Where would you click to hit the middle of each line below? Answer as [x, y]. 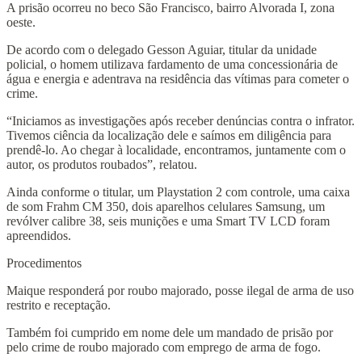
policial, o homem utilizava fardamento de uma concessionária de [172, 64]
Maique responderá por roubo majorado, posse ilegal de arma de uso [180, 290]
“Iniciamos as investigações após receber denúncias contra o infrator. [181, 120]
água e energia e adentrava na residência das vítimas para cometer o [178, 78]
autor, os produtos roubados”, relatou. [102, 164]
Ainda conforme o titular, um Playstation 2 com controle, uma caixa [178, 192]
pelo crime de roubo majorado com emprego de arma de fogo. [164, 347]
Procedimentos [44, 263]
